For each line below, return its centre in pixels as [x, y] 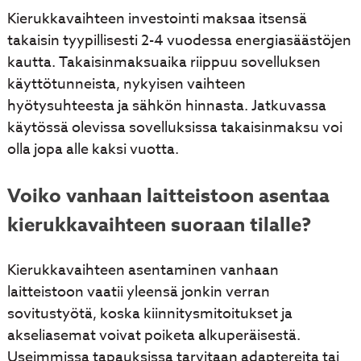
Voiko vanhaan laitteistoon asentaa [168, 197]
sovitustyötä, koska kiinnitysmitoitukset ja [149, 314]
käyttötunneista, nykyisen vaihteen [126, 85]
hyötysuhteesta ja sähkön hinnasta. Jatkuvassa [166, 106]
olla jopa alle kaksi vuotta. [93, 150]
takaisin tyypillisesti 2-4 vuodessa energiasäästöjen [179, 41]
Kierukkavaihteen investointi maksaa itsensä [157, 19]
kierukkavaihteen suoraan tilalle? [159, 226]
